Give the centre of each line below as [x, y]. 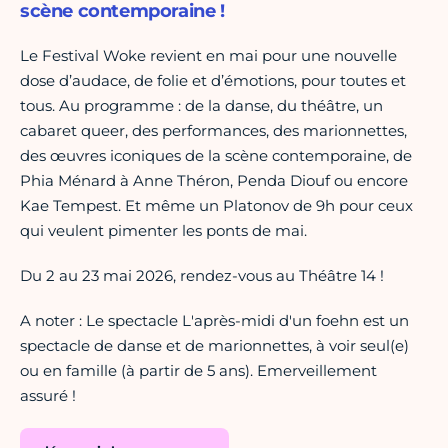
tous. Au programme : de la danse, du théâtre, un [201, 106]
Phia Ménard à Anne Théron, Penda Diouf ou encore [214, 181]
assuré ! [48, 396]
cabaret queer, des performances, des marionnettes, [213, 131]
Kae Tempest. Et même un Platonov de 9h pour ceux [216, 206]
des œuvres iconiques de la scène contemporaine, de [216, 156]
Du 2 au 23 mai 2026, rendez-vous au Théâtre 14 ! [202, 276]
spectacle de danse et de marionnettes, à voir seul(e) [214, 346]
